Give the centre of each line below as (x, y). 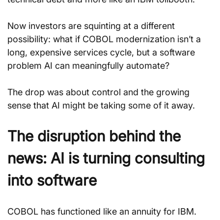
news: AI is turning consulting (108, 158)
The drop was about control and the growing (100, 92)
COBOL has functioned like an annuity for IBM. (102, 211)
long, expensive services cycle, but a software (102, 52)
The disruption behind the (96, 136)
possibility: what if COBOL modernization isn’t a (105, 39)
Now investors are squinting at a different (92, 26)
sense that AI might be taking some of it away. (101, 105)
